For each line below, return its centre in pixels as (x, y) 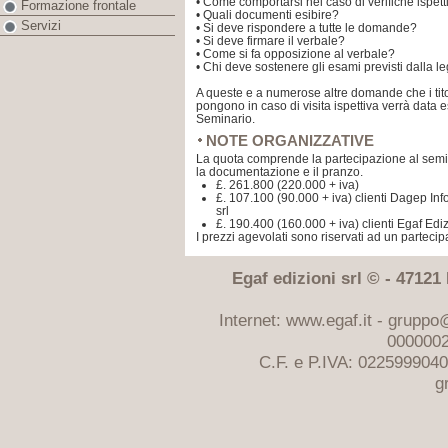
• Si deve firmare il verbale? (270, 41)
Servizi (41, 26)
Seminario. (225, 119)
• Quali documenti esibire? (267, 15)
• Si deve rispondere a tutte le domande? (306, 28)
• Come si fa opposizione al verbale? (295, 54)
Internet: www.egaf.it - (303, 320)
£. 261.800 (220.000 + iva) (287, 185)
